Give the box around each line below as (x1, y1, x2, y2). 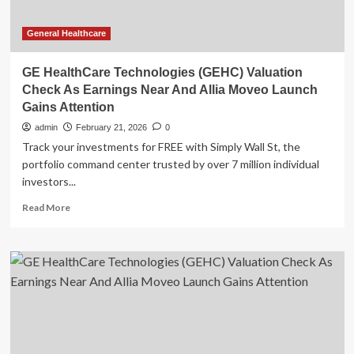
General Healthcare (26, 28, 106, 38)
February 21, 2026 (75, 122, 147, 132)
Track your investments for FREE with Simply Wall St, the (21, 140, 300, 153)
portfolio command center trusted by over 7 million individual (21, 157, 319, 171)
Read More (21, 201, 70, 213)
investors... (21, 175, 76, 188)
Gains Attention (21, 100, 115, 114)
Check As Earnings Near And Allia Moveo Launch (21, 83, 318, 96)
